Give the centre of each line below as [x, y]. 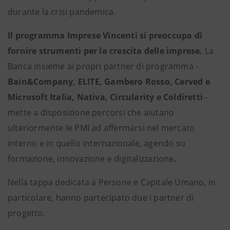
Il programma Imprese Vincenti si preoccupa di [105, 35]
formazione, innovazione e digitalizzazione [91, 159]
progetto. [26, 213]
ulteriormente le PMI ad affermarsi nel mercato [101, 128]
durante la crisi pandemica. [62, 12]
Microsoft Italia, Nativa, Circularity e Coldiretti [106, 97]
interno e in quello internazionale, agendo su [97, 143]
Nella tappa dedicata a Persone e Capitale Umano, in [112, 182]
